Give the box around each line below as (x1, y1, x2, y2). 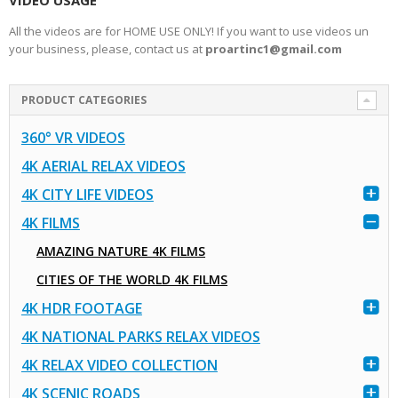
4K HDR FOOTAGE (20, 298, 142, 318)
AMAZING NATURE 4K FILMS (36, 242, 206, 259)
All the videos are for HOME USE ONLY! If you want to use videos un (9, 23, 369, 40)
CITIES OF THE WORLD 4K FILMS (36, 270, 228, 288)
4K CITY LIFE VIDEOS (20, 184, 154, 204)
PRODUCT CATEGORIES (20, 92, 147, 107)
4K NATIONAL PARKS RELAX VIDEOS (20, 326, 260, 346)
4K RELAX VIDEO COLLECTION (20, 354, 218, 375)
